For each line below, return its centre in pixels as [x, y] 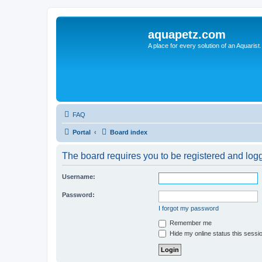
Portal [82, 132]
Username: [79, 177]
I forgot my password [189, 208]
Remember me [190, 223]
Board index [129, 132]
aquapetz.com [187, 35]
